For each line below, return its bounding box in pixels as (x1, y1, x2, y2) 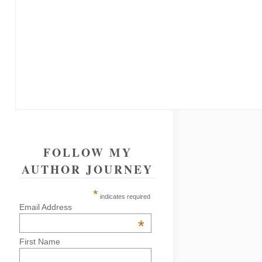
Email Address (19, 202, 73, 212)
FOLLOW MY (43, 144, 132, 161)
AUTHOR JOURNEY (22, 161, 154, 178)
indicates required (98, 193, 150, 200)
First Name (19, 236, 61, 246)
